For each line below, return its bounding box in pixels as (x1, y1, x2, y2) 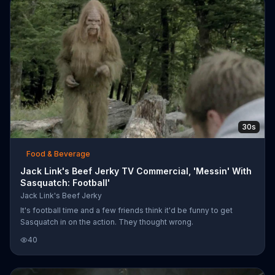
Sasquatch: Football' (20, 177, 110, 188)
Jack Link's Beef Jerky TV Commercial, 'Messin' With (20, 165, 252, 176)
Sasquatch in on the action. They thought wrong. (20, 217, 193, 227)
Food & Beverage (26, 149, 90, 158)
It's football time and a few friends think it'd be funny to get (20, 205, 233, 215)
